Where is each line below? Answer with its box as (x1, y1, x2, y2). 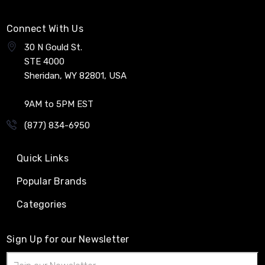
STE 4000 (24, 56, 64, 67)
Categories (17, 198, 67, 210)
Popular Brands (17, 175, 87, 187)
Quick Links (17, 152, 69, 164)
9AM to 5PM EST (24, 98, 93, 109)
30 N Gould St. (24, 41, 82, 53)
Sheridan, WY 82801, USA (24, 70, 127, 81)
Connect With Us (7, 22, 83, 34)
